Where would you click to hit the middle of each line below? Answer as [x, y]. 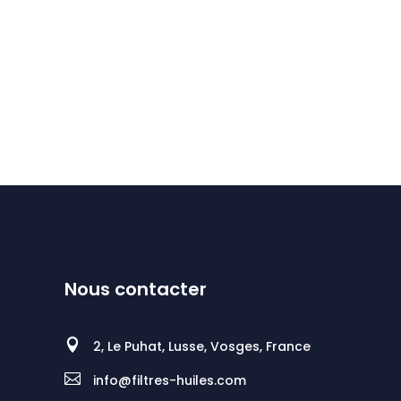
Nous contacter [136, 289]
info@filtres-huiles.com [170, 380]
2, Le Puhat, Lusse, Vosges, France [202, 346]
